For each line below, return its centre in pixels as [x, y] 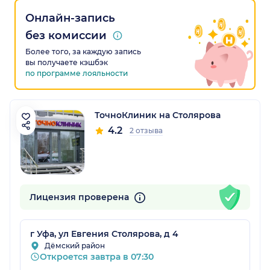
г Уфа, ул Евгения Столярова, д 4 [104, 234]
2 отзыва [146, 131]
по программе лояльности [77, 74]
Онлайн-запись [70, 18]
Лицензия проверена [80, 197]
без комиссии [66, 36]
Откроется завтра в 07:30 [97, 257]
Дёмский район [75, 246]
